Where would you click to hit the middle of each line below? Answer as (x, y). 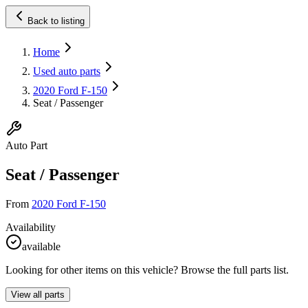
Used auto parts (67, 71)
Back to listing (56, 21)
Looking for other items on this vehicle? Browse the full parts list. (147, 269)
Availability (31, 227)
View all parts (38, 294)
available (41, 246)
